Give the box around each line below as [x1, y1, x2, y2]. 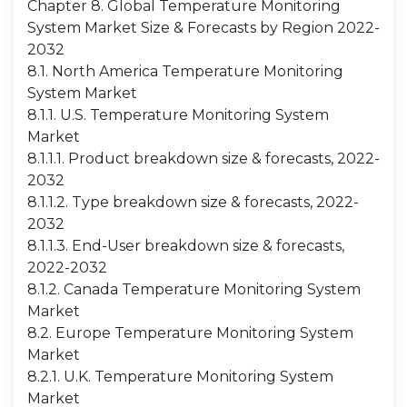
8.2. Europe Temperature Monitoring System [27, 324, 353, 342]
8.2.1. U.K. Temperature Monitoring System [27, 368, 333, 385]
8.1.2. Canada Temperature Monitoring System [27, 281, 361, 298]
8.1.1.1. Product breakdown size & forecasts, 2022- [27, 150, 380, 167]
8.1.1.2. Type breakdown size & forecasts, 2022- [27, 194, 359, 211]
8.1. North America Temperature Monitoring [27, 63, 343, 80]
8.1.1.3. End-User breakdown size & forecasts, [27, 237, 344, 254]
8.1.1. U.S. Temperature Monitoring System [27, 106, 329, 124]
